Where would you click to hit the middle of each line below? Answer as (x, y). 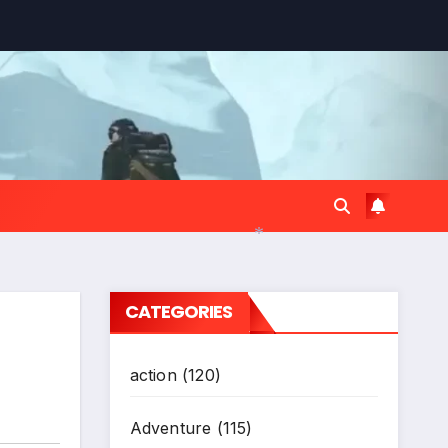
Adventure (170, 428)
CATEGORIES (178, 311)
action (153, 375)
